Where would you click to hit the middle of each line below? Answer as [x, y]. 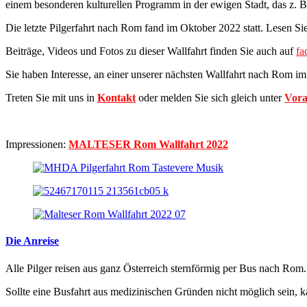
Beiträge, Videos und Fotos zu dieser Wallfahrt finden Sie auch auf [151, 51]
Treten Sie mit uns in [51, 98]
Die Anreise [32, 241]
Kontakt [116, 98]
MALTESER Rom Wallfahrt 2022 [148, 144]
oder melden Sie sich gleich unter [211, 98]
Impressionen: [37, 144]
